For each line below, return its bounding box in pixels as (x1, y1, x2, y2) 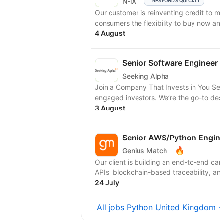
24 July (95, 178, 119, 187)
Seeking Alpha (122, 71, 169, 80)
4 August (95, 29, 125, 37)
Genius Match (122, 146, 167, 155)
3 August (95, 104, 125, 112)
